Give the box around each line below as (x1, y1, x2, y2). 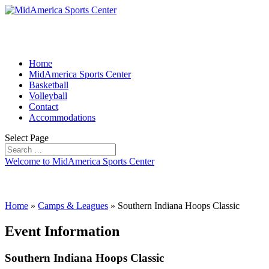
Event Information (5, 223, 119, 239)
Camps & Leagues (38, 200, 108, 211)
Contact (29, 101, 58, 112)
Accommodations (29, 112, 95, 122)
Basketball (29, 80, 68, 90)
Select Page (5, 133, 49, 143)
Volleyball (29, 91, 67, 101)
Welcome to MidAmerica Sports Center (5, 156, 154, 166)
